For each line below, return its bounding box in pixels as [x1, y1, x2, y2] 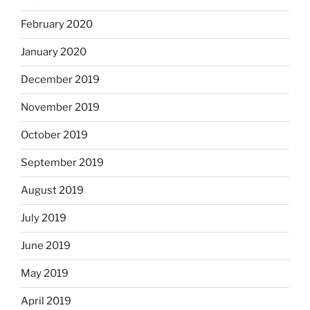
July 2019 [21, 212, 66, 225]
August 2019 [21, 184, 84, 197]
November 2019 [21, 101, 100, 114]
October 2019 [21, 129, 88, 142]
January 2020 [21, 46, 86, 59]
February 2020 [21, 18, 93, 31]
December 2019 [21, 73, 100, 86]
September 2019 [21, 156, 104, 170]
